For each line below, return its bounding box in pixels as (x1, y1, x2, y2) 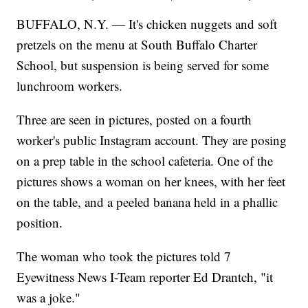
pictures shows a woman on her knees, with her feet (16, 173, 286, 190)
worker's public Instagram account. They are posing (16, 131, 287, 149)
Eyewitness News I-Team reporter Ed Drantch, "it (16, 268, 274, 286)
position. (16, 214, 63, 232)
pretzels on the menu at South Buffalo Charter (16, 36, 258, 54)
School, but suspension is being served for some (16, 56, 269, 74)
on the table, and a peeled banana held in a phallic (16, 193, 278, 211)
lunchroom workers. (16, 77, 123, 95)
